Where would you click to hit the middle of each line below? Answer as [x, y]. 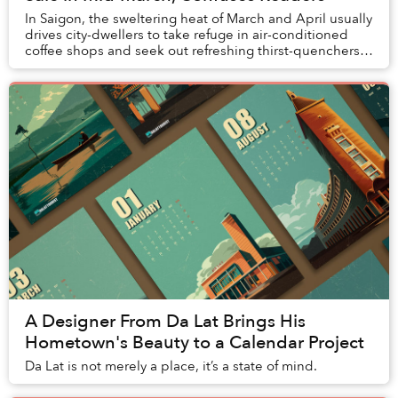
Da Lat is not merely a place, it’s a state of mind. [171, 366]
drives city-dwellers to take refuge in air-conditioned [187, 35]
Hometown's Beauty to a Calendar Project [195, 343]
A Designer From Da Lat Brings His [165, 322]
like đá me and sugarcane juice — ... [135, 67]
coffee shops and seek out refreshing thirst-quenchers [192, 51]
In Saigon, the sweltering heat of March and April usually [199, 19]
